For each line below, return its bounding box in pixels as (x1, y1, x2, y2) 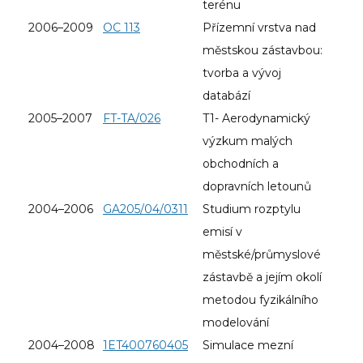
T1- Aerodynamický (203, 110, 310, 126)
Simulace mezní (203, 337, 293, 352)
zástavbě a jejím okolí (203, 269, 322, 284)
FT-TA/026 (103, 110, 160, 126)
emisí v (203, 224, 242, 239)
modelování (203, 314, 269, 330)
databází (203, 88, 250, 103)
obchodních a (203, 156, 279, 171)
